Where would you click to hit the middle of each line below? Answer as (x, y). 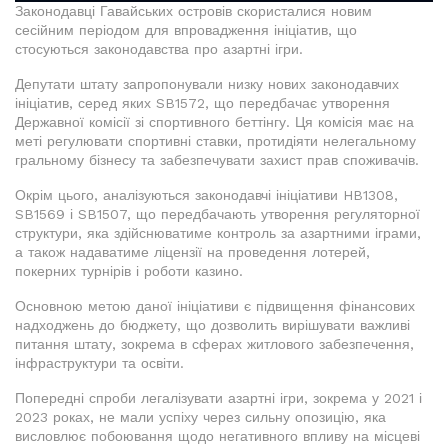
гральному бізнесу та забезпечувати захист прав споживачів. (217, 160)
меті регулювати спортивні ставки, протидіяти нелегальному (215, 141)
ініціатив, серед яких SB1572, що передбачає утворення (202, 103)
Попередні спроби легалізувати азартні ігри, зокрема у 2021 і (218, 398)
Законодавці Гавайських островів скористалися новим (193, 11)
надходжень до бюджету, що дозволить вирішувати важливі (212, 325)
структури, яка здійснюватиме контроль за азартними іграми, (218, 233)
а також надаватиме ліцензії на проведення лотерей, (192, 252)
